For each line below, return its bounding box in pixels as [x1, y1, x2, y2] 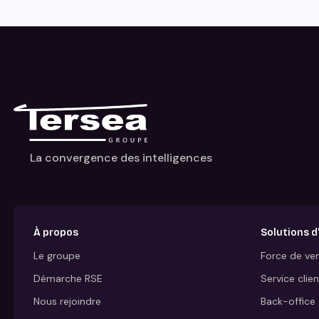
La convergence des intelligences [30, 150, 213, 166]
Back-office [261, 294, 316, 308]
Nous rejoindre [33, 294, 101, 308]
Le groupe [33, 249, 80, 262]
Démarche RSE [33, 271, 103, 285]
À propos [33, 226, 78, 239]
